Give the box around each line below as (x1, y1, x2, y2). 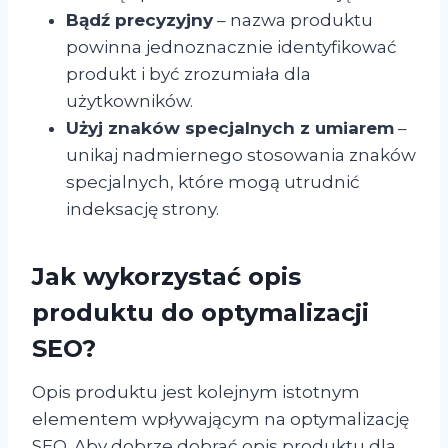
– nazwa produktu (213, 9, 373, 30)
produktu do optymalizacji (32, 297, 369, 327)
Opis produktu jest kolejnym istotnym (32, 381, 360, 402)
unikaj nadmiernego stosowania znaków (66, 144, 416, 165)
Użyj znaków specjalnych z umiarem (66, 117, 394, 138)
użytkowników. (66, 90, 193, 111)
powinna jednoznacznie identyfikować (66, 36, 397, 57)
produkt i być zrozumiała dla (66, 63, 311, 84)
